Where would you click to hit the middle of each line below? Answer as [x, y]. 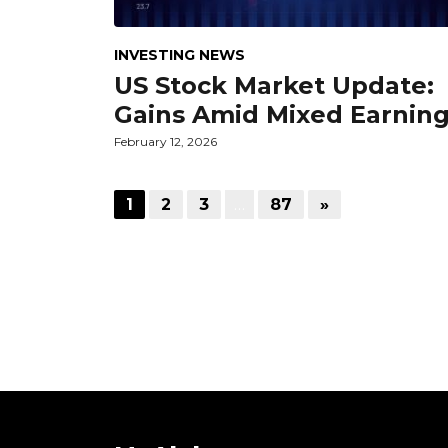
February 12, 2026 [165, 141]
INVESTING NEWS [179, 54]
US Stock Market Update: [274, 85]
